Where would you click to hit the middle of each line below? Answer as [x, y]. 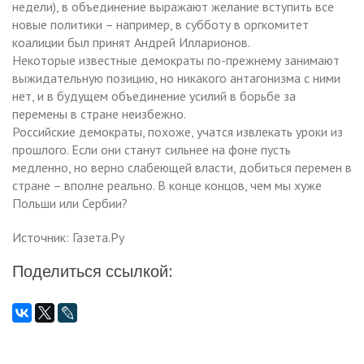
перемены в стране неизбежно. [99, 113]
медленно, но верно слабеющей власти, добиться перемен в [182, 167]
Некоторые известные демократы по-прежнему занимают [176, 60]
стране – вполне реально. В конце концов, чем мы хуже [167, 185]
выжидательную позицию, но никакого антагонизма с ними [176, 78]
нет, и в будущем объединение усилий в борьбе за [154, 95]
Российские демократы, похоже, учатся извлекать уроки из [178, 131]
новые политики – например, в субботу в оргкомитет [160, 24]
